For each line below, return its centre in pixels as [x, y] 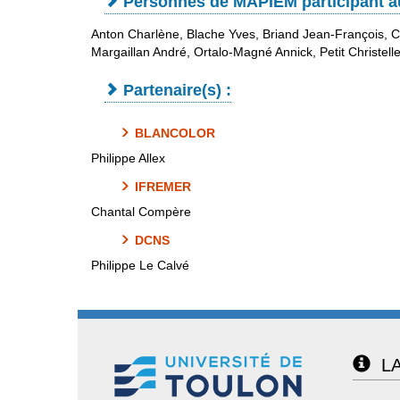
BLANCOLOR [175, 133]
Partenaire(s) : [177, 91]
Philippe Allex [128, 158]
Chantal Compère [141, 212]
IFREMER [163, 187]
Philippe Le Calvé [140, 266]
